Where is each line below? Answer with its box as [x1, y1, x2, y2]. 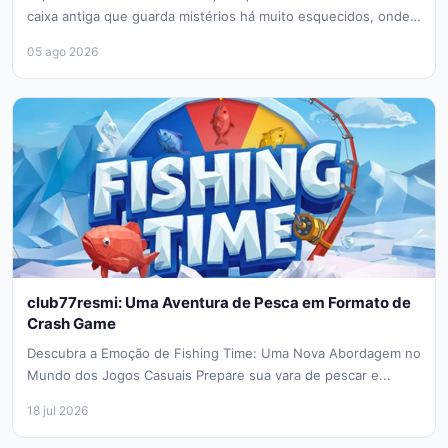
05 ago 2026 [27, 44, 98, 60]
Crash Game [27, 314, 116, 334]
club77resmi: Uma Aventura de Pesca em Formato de [27, 293, 411, 313]
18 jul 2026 [27, 403, 88, 419]
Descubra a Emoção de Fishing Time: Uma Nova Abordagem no [27, 345, 421, 362]
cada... [27, 30, 68, 47]
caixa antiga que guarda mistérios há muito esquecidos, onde [27, 8, 410, 25]
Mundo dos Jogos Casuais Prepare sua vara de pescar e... [27, 367, 391, 384]
